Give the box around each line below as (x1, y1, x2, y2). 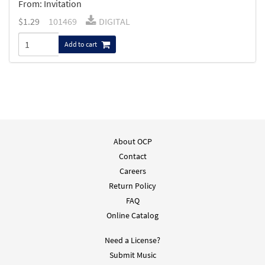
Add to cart (64, 40, 98, 49)
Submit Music (109, 250, 156, 261)
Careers (119, 166, 146, 177)
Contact (118, 151, 147, 162)
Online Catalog (106, 210, 159, 221)
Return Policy (109, 180, 156, 192)
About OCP (113, 136, 152, 147)
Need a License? (105, 235, 160, 246)
